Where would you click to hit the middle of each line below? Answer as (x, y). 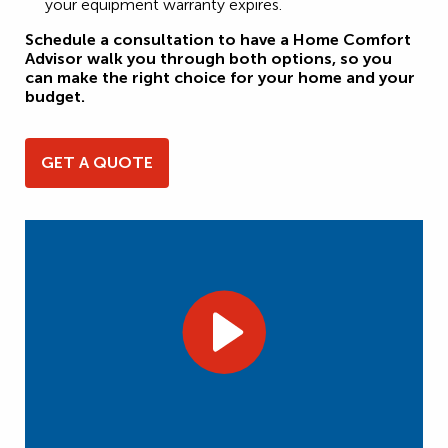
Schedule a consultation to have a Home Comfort (218, 40)
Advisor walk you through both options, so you (208, 59)
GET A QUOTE (97, 163)
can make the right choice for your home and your (220, 78)
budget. (55, 97)
